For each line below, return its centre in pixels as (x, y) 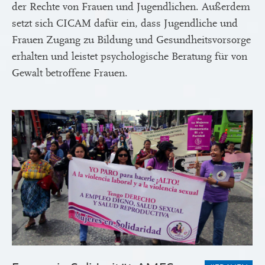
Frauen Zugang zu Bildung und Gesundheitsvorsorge (131, 40)
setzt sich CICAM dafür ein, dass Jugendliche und (125, 24)
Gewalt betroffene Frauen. (70, 73)
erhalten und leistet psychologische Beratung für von (130, 57)
